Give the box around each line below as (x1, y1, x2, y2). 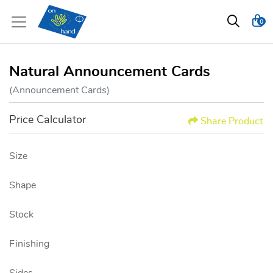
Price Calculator (9, 114, 86, 126)
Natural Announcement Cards (9, 65, 210, 79)
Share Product (200, 116, 263, 126)
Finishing (9, 239, 49, 249)
